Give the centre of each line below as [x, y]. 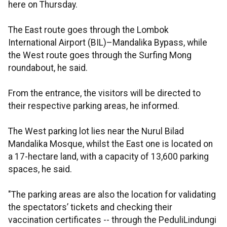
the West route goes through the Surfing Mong [100, 55]
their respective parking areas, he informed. [94, 106]
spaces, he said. [40, 169]
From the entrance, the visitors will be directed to [104, 93]
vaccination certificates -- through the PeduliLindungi [112, 220]
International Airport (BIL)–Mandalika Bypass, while [108, 43]
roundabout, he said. [48, 68]
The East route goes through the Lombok [88, 30]
